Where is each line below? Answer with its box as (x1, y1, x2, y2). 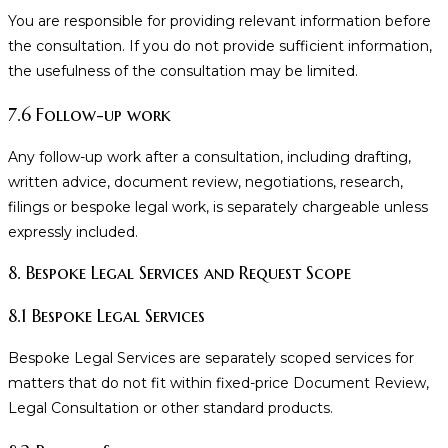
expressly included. (8, 223, 138, 242)
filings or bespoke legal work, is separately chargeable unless (8, 198, 428, 217)
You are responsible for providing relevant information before (8, 12, 431, 31)
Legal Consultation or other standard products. (8, 399, 333, 417)
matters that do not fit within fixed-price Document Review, (8, 374, 429, 392)
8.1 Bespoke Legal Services (8, 304, 205, 327)
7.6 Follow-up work (8, 103, 171, 127)
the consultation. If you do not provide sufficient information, (8, 37, 432, 56)
